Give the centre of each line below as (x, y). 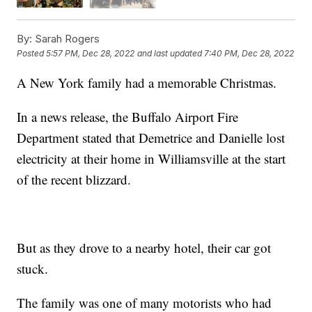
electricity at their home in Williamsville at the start (151, 158)
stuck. (33, 268)
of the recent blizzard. (74, 179)
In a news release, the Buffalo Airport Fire (128, 116)
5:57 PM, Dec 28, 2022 (91, 54)
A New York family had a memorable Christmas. (147, 82)
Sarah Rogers (66, 38)
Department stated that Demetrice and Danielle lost (151, 137)
